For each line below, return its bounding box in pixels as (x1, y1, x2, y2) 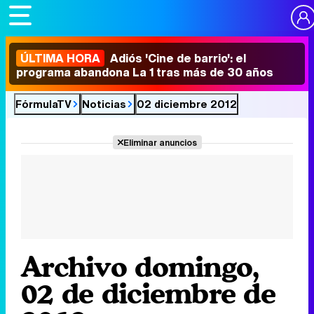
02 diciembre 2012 (137, 96, 237, 111)
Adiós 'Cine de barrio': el (107, 50, 246, 67)
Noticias (82, 96, 126, 111)
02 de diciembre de (21, 276, 276, 310)
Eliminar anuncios (123, 136, 197, 149)
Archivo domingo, (21, 250, 260, 283)
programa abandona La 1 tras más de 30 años (16, 64, 273, 81)
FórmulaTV (15, 96, 71, 111)
